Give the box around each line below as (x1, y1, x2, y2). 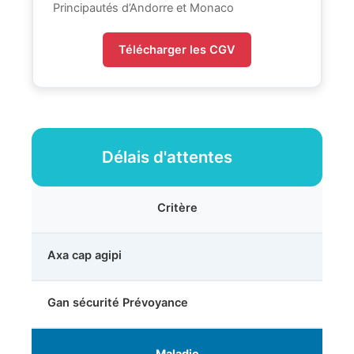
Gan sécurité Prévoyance (47, 296, 188, 311)
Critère (156, 201, 198, 216)
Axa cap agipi (47, 248, 122, 263)
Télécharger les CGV (119, 43, 235, 58)
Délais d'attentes (102, 147, 236, 168)
